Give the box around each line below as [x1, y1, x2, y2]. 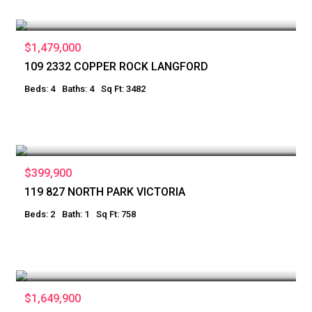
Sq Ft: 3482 [101, 83, 146, 94]
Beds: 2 [24, 208, 55, 219]
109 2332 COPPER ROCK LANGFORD [24, 59, 208, 73]
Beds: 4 [24, 83, 55, 94]
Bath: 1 [62, 208, 89, 219]
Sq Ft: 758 [96, 208, 136, 219]
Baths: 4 [62, 83, 94, 94]
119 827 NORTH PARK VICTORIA [24, 185, 185, 198]
